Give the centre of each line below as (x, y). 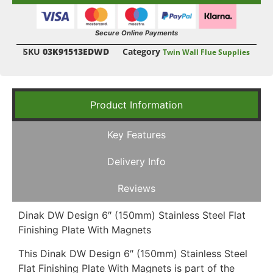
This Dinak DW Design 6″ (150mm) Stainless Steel (133, 253)
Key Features (136, 135)
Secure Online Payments (136, 33)
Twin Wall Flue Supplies (206, 52)
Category (141, 52)
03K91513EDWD (76, 52)
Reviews (136, 189)
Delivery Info (136, 162)
